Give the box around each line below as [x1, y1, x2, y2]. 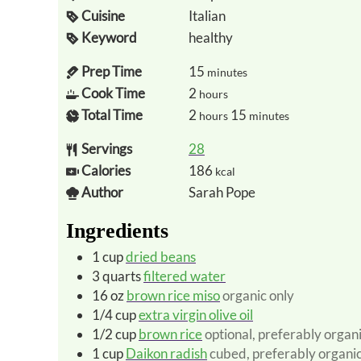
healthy [189, 28, 233, 46]
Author [81, 183, 123, 201]
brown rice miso [127, 286, 220, 304]
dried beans [126, 247, 196, 265]
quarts [102, 267, 141, 284]
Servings [81, 139, 132, 157]
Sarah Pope [189, 183, 255, 201]
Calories [81, 161, 131, 179]
